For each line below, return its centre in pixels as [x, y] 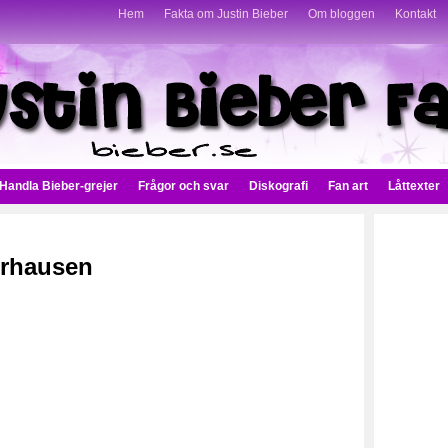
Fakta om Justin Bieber [226, 14]
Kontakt [415, 14]
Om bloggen [341, 14]
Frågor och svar [183, 186]
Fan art [348, 186]
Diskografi [278, 186]
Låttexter [414, 186]
